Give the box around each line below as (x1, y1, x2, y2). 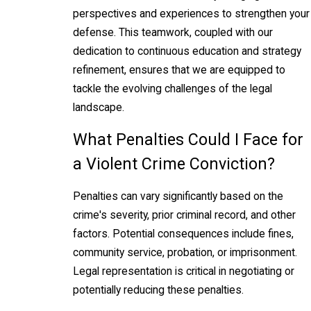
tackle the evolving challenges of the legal (73, 82, 272, 95)
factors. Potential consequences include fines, (73, 227, 294, 240)
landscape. (73, 101, 124, 114)
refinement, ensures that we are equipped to (73, 63, 285, 76)
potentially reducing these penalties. (73, 283, 244, 296)
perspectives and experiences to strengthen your (73, 7, 310, 20)
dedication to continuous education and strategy (73, 44, 301, 58)
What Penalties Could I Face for (73, 130, 303, 150)
